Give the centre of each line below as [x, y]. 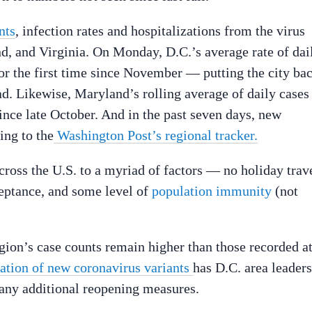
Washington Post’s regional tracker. [156, 135]
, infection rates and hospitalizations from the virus [160, 30]
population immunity [212, 190]
